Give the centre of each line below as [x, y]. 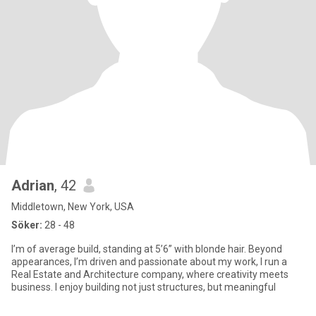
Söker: [27, 225]
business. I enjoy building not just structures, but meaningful [144, 287]
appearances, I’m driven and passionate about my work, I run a [149, 262]
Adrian [33, 186]
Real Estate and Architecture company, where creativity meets [150, 274]
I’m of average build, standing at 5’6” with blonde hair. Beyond [147, 249]
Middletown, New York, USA [73, 207]
